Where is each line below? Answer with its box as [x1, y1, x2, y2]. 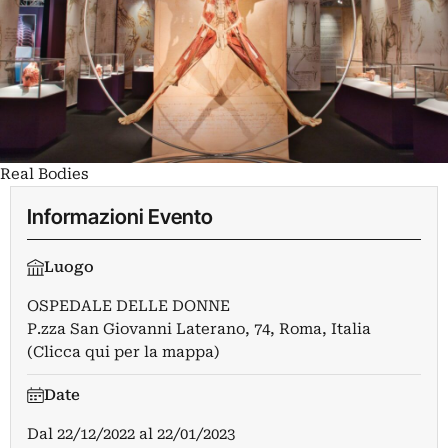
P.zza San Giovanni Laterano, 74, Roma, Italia [27, 320, 371, 339]
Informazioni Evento [27, 204, 213, 230]
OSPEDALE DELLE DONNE [27, 297, 230, 316]
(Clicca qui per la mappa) [27, 343, 220, 362]
